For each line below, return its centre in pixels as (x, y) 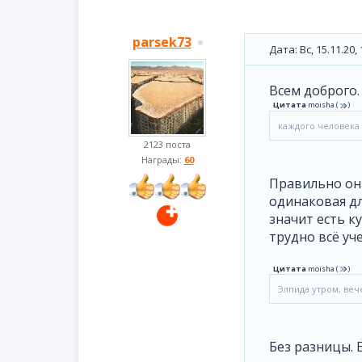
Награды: (162, 160)
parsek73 (162, 42)
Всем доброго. (314, 90)
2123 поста (167, 144)
